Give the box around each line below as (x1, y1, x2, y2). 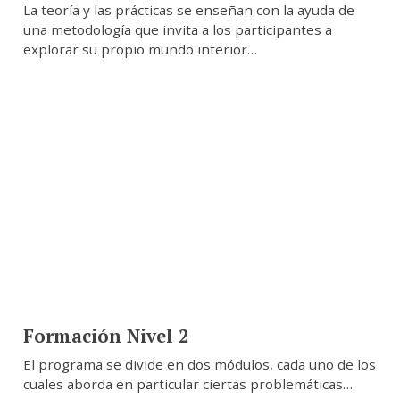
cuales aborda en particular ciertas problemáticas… (22, 375, 353, 394)
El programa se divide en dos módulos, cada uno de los (22, 355, 376, 374)
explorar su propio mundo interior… (22, 40, 257, 59)
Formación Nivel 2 (22, 323, 189, 348)
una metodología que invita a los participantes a (22, 21, 332, 39)
